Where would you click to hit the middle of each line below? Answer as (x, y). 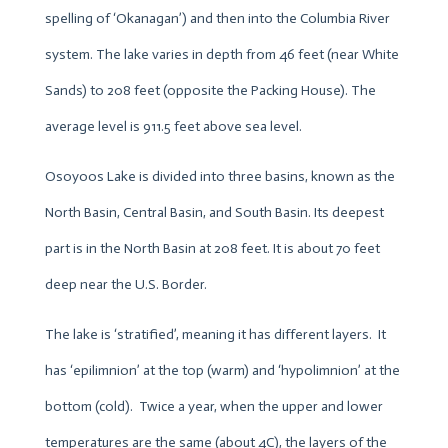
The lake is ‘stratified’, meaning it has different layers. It (215, 334)
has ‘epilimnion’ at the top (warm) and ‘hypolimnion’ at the (222, 370)
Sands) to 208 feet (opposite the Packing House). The (210, 90)
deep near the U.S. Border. (125, 284)
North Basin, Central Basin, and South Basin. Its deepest (214, 212)
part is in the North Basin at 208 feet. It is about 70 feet (212, 248)
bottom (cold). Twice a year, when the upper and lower (213, 406)
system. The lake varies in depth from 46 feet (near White (221, 54)
